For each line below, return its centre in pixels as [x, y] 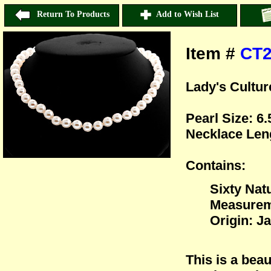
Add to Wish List [185, 15]
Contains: [215, 165]
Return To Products [70, 15]
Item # [213, 53]
